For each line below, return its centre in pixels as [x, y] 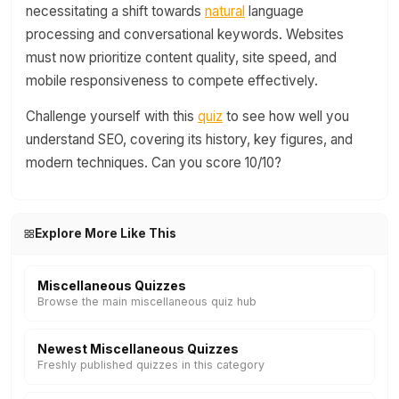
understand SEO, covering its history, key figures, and [189, 139]
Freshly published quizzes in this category [151, 365]
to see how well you [286, 116]
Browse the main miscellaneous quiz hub [147, 301]
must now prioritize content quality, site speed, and [181, 57]
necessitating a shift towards [115, 11]
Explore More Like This [105, 233]
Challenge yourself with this [112, 116]
